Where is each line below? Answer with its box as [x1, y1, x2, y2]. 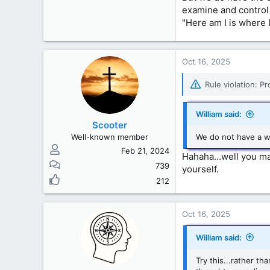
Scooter [92, 119, 127, 131]
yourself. [182, 163, 219, 175]
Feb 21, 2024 [121, 145, 169, 155]
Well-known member [71, 131, 148, 142]
